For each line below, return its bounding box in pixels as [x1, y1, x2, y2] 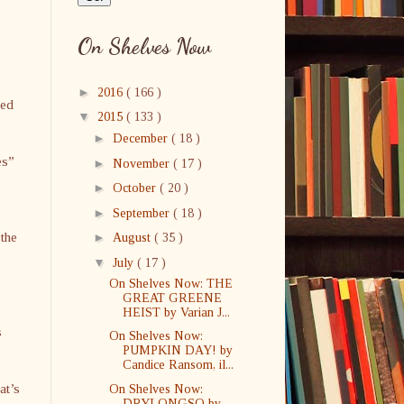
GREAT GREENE [122, 290, 222, 305]
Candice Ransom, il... [122, 358, 234, 372]
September [112, 206, 173, 220]
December [112, 132, 171, 145]
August [112, 231, 154, 244]
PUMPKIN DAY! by [122, 344, 233, 357]
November [112, 156, 173, 170]
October [112, 181, 160, 195]
